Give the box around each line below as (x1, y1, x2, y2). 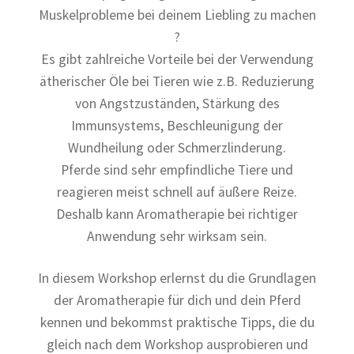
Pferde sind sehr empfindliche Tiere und (61, 161, 293, 179)
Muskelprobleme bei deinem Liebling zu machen (38, 6, 316, 24)
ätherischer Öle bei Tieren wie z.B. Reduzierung (40, 73, 314, 91)
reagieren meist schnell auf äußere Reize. (57, 183, 297, 201)
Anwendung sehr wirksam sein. (87, 228, 267, 246)
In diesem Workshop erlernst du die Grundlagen (38, 269, 316, 288)
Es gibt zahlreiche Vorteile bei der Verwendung (40, 51, 314, 69)
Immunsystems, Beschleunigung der (71, 117, 283, 135)
